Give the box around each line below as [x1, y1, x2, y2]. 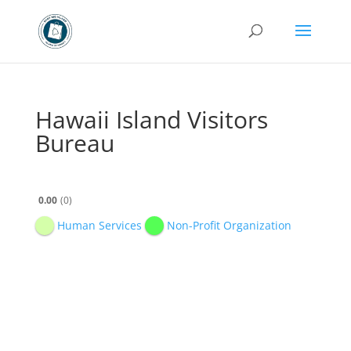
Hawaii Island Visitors [34, 103, 268, 136]
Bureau [34, 127, 114, 159]
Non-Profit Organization [167, 218, 292, 233]
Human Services [56, 218, 142, 233]
